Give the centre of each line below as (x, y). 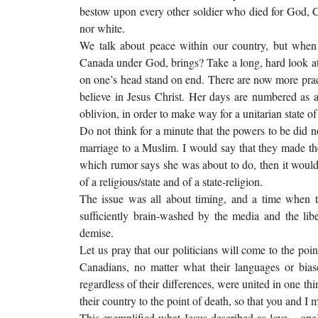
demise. (97, 232)
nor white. (102, 28)
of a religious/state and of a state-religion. (171, 181)
